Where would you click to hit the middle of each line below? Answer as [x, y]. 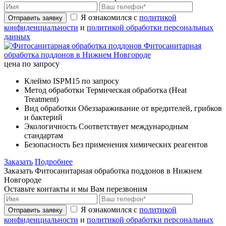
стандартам [44, 135]
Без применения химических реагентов [140, 144]
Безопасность [47, 144]
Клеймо [38, 81]
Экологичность [50, 126]
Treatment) [41, 99]
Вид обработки [50, 108]
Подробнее [54, 161]
